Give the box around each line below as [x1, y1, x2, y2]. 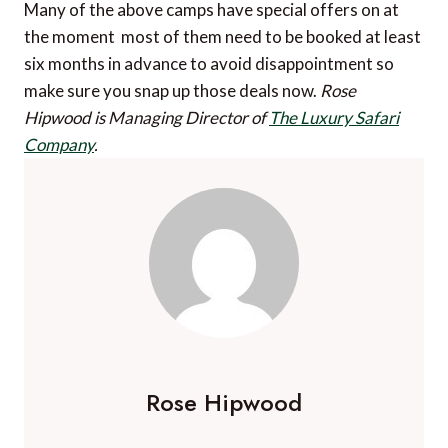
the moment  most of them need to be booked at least [24, 25, 421, 47]
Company [24, 133, 94, 155]
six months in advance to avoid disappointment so [24, 52, 394, 74]
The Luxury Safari [269, 106, 399, 128]
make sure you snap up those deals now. [24, 79, 320, 101]
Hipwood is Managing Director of [24, 106, 269, 128]
